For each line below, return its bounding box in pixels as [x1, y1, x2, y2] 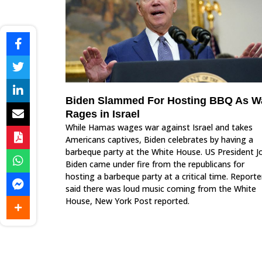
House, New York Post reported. [65, 195, 189, 207]
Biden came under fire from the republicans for [65, 158, 244, 170]
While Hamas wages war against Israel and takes [65, 122, 253, 133]
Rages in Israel [65, 108, 140, 120]
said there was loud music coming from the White [65, 183, 256, 195]
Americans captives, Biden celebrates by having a [65, 134, 253, 146]
